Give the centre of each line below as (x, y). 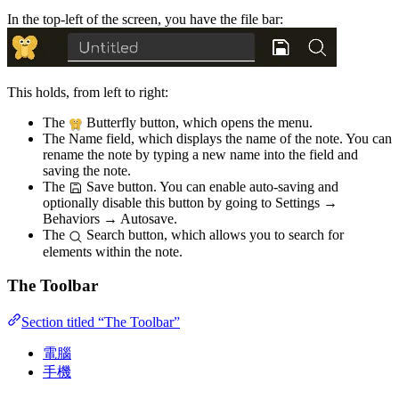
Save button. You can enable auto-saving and (211, 187)
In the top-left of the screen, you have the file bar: (145, 20)
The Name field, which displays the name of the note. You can (217, 139)
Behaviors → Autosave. (110, 219)
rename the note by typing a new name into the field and (200, 155)
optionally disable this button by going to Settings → (190, 203)
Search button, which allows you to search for (213, 235)
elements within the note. (113, 251)
